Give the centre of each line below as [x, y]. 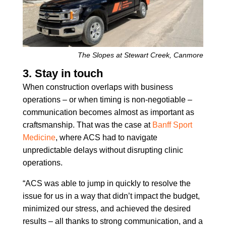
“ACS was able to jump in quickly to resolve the [106, 183]
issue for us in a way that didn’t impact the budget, [111, 196]
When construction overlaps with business [98, 87]
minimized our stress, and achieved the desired [106, 208]
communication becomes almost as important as [108, 112]
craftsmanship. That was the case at [87, 125]
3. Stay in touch [63, 73]
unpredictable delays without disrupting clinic [103, 150]
